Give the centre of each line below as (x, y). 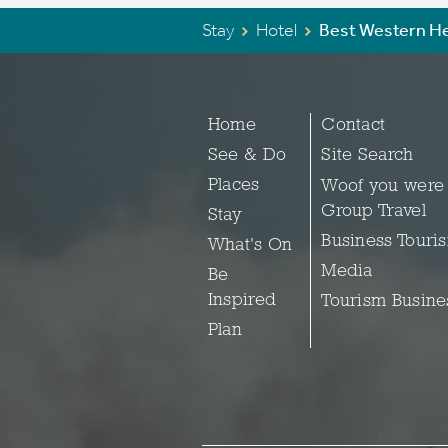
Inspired (242, 300)
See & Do (247, 155)
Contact (353, 125)
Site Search (367, 155)
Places (233, 185)
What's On (250, 245)
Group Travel (373, 211)
